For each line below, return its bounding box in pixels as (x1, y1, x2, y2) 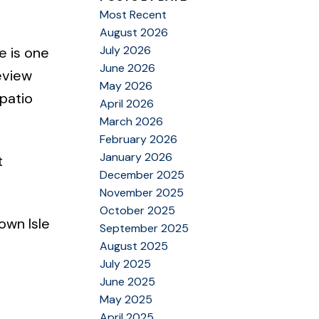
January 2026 (100, 149, 173, 164)
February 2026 (100, 131, 178, 147)
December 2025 (100, 167, 185, 182)
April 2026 (100, 95, 155, 111)
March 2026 (100, 113, 164, 129)
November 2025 (100, 184, 184, 200)
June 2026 (100, 60, 156, 75)
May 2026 (100, 78, 153, 93)
